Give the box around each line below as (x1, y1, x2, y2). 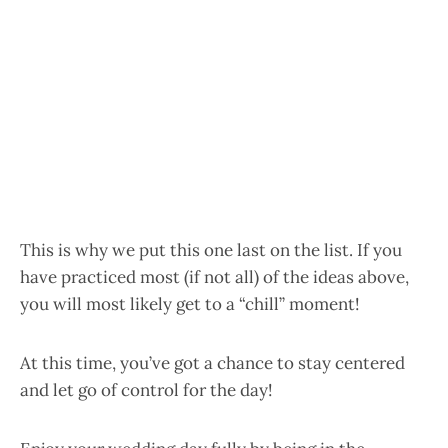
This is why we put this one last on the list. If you (20, 239, 402, 261)
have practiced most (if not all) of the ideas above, (20, 266, 409, 288)
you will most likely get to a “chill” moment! (20, 293, 360, 315)
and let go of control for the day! (20, 379, 273, 401)
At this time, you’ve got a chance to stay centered (20, 352, 405, 374)
